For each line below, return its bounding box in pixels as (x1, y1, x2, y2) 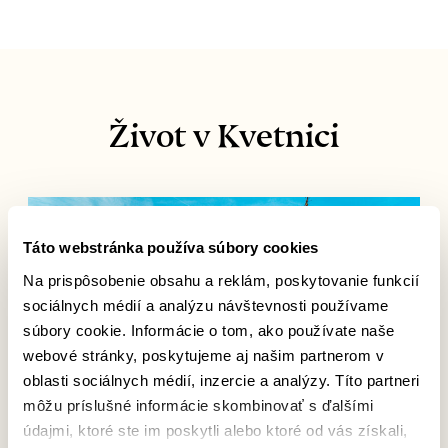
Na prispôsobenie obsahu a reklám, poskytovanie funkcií (23, 271, 419, 289)
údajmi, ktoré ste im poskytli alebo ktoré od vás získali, (23, 421, 408, 439)
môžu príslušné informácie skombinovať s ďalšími (23, 396, 374, 414)
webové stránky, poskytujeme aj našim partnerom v (23, 346, 384, 364)
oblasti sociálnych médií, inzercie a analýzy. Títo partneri (23, 371, 420, 389)
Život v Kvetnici (109, 117, 339, 139)
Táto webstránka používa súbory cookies (23, 239, 319, 256)
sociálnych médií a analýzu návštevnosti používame (23, 296, 389, 314)
